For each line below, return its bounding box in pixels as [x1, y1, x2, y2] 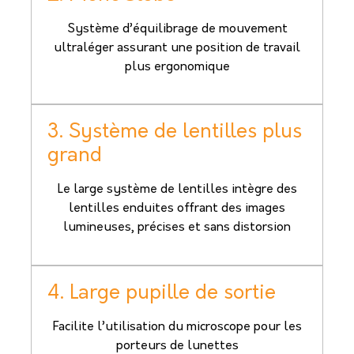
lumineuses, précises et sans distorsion [63, 221, 291, 235]
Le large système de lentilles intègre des [57, 183, 297, 197]
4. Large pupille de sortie [47, 283, 276, 303]
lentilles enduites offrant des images [69, 202, 285, 216]
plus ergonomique [124, 61, 230, 74]
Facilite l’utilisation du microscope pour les [52, 320, 302, 333]
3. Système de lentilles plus [47, 122, 302, 143]
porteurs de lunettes [115, 339, 239, 352]
